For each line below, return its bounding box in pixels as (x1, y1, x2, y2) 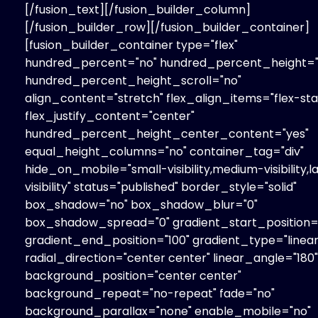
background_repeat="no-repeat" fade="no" (25, 285, 275, 302)
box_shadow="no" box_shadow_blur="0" (25, 196, 258, 213)
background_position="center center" (25, 267, 241, 284)
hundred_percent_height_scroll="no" (25, 72, 241, 89)
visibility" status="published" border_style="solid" (25, 178, 297, 195)
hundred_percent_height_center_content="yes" (25, 125, 309, 142)
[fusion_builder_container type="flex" (25, 36, 238, 53)
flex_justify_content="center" (25, 107, 194, 124)
